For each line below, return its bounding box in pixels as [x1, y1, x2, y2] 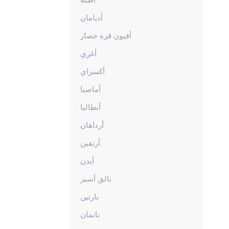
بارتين [80, 192, 99, 201]
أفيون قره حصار [80, 31, 131, 40]
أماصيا [80, 84, 101, 94]
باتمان [80, 210, 100, 219]
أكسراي [80, 66, 105, 76]
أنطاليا [80, 102, 101, 111]
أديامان [80, 13, 103, 22]
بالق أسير [80, 174, 111, 183]
